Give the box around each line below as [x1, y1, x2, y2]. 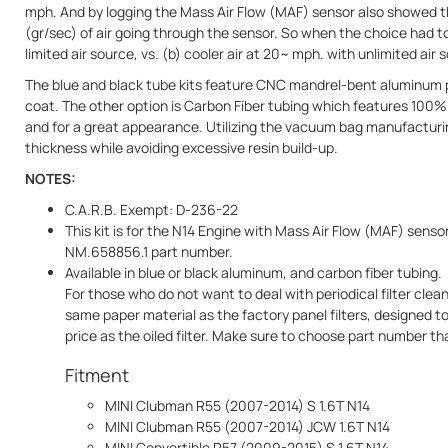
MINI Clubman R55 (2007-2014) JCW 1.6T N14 [105, 416, 390, 436]
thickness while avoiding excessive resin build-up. [25, 137, 338, 157]
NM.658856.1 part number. [65, 241, 233, 261]
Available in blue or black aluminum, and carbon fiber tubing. [65, 262, 442, 282]
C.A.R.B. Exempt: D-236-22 [65, 199, 238, 219]
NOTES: [25, 168, 76, 188]
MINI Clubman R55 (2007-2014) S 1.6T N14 [105, 395, 370, 415]
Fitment [65, 362, 129, 387]
